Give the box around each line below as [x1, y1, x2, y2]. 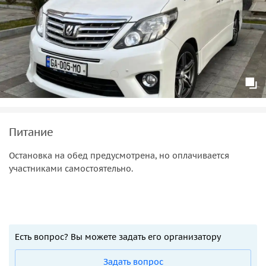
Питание [9, 125, 53, 139]
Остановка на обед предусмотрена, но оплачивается [9, 150, 229, 161]
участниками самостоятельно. [9, 163, 133, 174]
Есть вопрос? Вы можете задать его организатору [15, 231, 221, 242]
